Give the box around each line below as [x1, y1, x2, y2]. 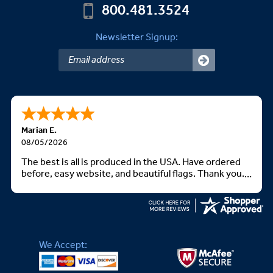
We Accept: [39, 236, 88, 255]
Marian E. [21, 122, 57, 140]
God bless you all [21, 176, 92, 196]
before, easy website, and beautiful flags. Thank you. [21, 165, 244, 184]
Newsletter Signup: [95, 28, 178, 48]
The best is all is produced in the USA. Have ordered [21, 153, 241, 172]
